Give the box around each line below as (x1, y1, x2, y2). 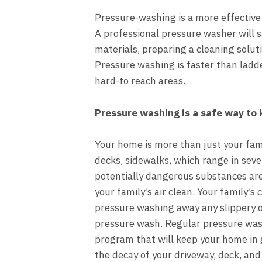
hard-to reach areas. (95, 74, 185, 88)
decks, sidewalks (95, 153, 169, 167)
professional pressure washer (104, 27, 236, 40)
